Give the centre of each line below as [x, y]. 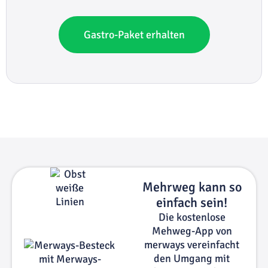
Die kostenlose [192, 217]
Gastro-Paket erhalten [134, 34]
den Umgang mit [192, 258]
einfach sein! [192, 202]
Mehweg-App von [192, 231]
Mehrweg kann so [192, 187]
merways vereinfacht [192, 244]
